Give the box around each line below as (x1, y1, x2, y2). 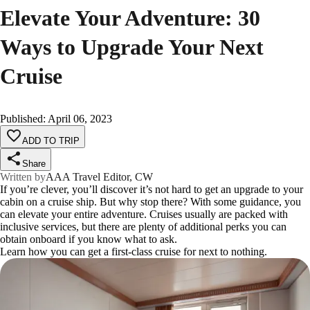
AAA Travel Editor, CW (46, 170, 153, 183)
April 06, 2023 (48, 112, 112, 125)
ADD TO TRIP (22, 135, 80, 146)
